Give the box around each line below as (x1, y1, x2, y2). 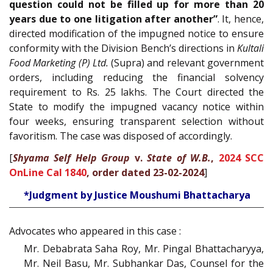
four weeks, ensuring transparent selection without (9, 114, 264, 128)
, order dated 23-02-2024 (87, 166, 204, 180)
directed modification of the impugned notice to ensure (9, 26, 264, 40)
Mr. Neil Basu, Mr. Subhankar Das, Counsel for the (24, 256, 264, 270)
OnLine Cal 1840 (9, 166, 87, 180)
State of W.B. (147, 151, 211, 165)
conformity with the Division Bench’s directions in (9, 41, 237, 55)
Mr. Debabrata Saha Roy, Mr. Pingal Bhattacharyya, (24, 241, 264, 255)
